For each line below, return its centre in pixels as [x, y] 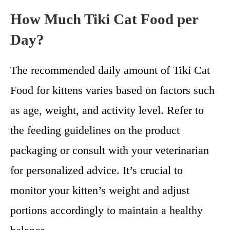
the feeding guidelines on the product [95, 130]
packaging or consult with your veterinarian [110, 150]
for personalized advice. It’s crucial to [97, 170]
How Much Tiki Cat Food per [104, 19]
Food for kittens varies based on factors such [112, 90]
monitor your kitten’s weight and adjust [100, 190]
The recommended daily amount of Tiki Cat [110, 70]
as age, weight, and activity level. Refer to [107, 110]
